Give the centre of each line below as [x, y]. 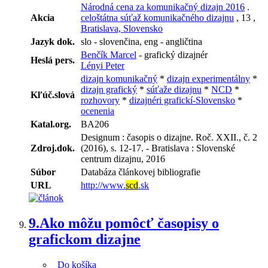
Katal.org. [51, 124]
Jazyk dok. [53, 42]
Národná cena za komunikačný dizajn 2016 [163, 7]
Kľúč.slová [53, 95]
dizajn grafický [109, 90]
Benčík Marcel [109, 55]
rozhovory [100, 100]
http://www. [103, 185]
